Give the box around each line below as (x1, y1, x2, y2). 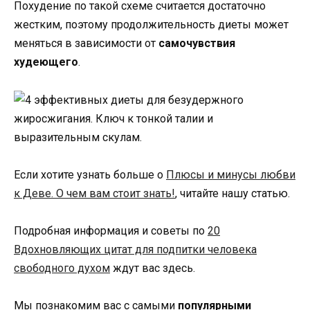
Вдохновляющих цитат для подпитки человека (14, 242, 257, 256)
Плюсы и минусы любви (166, 167, 295, 181)
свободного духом (14, 261, 110, 275)
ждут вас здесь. (110, 261, 195, 275)
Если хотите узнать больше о (14, 167, 166, 181)
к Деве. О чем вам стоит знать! (14, 186, 175, 200)
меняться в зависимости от (14, 37, 158, 51)
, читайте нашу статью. (175, 186, 290, 200)
